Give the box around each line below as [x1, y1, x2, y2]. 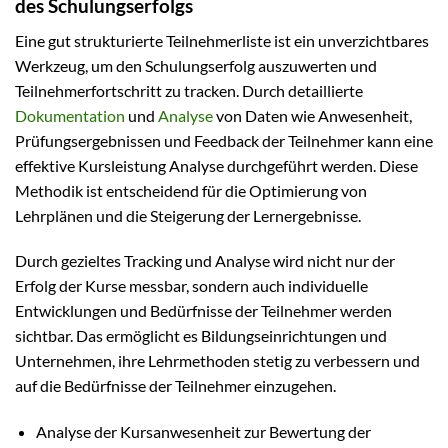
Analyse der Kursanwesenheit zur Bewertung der [35, 422, 371, 442]
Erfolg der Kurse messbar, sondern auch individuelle [15, 276, 368, 296]
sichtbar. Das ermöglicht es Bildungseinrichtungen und [15, 326, 387, 346]
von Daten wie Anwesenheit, [213, 105, 412, 125]
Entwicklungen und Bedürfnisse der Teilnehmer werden [15, 301, 392, 321]
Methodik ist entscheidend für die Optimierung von [15, 180, 367, 200]
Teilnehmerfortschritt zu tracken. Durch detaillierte [15, 80, 363, 100]
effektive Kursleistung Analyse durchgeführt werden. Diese [15, 155, 418, 175]
